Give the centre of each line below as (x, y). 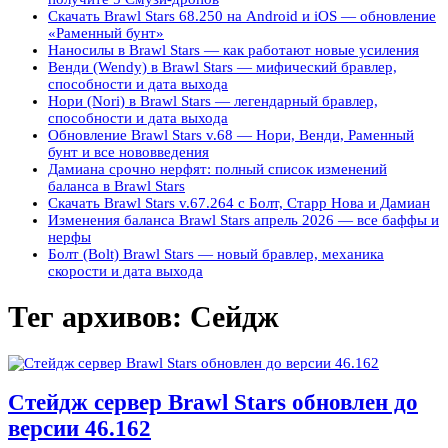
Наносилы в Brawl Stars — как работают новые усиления (233, 50)
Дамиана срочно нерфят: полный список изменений (217, 169)
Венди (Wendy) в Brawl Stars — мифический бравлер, (222, 67)
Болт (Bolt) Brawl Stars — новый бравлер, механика (216, 254)
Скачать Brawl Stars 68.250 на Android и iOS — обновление (242, 16)
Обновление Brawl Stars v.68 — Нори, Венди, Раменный (231, 135)
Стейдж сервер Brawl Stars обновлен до (213, 403)
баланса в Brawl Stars (116, 186)
